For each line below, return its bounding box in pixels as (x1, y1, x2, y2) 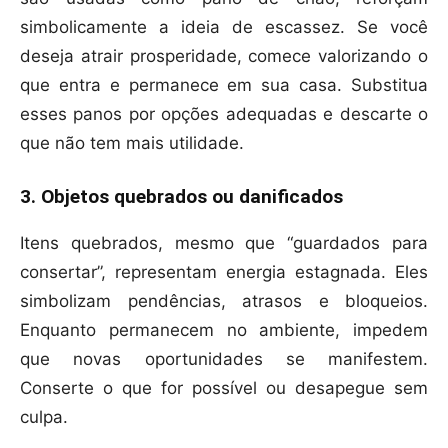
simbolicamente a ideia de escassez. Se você (20, 17, 428, 38)
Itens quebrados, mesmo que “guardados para (20, 233, 428, 254)
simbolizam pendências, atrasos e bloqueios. (20, 291, 428, 312)
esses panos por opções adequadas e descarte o (20, 104, 428, 125)
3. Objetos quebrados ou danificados (20, 185, 343, 209)
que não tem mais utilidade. (20, 133, 244, 154)
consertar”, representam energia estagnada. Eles (20, 262, 428, 283)
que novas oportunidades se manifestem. (20, 349, 428, 370)
